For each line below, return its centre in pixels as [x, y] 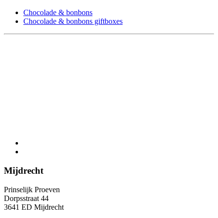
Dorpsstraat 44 [26, 198]
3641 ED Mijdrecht [34, 207]
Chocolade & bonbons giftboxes [73, 21]
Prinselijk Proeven [32, 189]
